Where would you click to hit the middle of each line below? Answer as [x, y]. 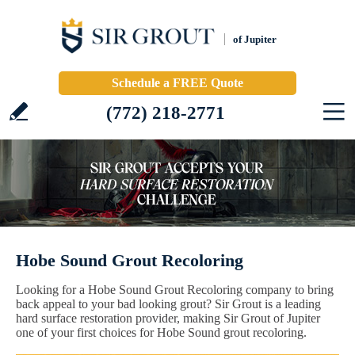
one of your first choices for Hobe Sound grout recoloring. [161, 332]
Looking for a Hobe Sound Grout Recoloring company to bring [175, 290]
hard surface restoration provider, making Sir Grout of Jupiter [168, 318]
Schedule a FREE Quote [177, 83]
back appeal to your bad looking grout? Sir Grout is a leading [168, 304]
